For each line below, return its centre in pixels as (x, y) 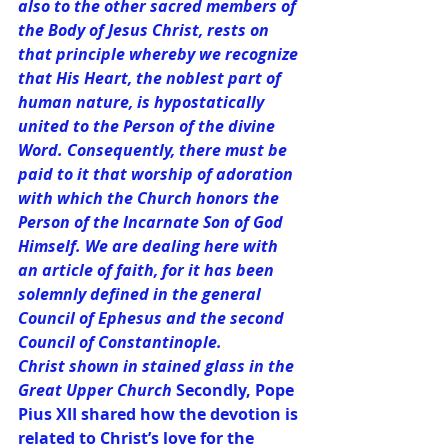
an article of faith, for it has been (148, 269)
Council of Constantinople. (120, 341)
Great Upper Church (97, 389)
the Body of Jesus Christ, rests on (145, 29)
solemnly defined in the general (141, 293)
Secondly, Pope (237, 389)
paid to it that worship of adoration (157, 173)
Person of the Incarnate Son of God (152, 221)
